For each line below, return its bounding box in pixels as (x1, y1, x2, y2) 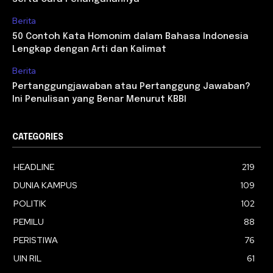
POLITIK (13, 197, 46, 209)
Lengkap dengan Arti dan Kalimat (12, 44, 166, 54)
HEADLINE (13, 161, 54, 172)
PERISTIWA (13, 234, 58, 246)
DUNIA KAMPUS (13, 179, 77, 191)
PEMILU (13, 216, 44, 227)
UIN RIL (13, 252, 41, 264)
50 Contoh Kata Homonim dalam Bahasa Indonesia (12, 31, 249, 41)
